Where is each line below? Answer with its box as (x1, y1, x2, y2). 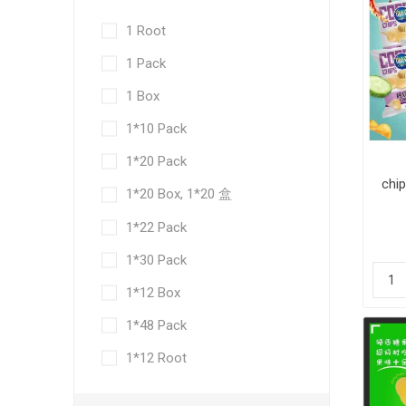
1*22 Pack (125, 219, 187, 236)
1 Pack (125, 55, 166, 72)
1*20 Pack (125, 153, 187, 169)
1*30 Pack (125, 252, 187, 268)
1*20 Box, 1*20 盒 (125, 186, 232, 202)
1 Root (125, 23, 166, 39)
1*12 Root (125, 350, 187, 366)
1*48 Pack (125, 317, 187, 333)
